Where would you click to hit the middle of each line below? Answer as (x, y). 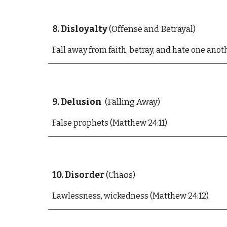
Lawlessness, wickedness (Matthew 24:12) (130, 196)
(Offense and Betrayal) (151, 29)
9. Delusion (78, 102)
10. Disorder (78, 175)
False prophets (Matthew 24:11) (109, 123)
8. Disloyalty (80, 29)
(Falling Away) (131, 102)
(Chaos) (120, 175)
